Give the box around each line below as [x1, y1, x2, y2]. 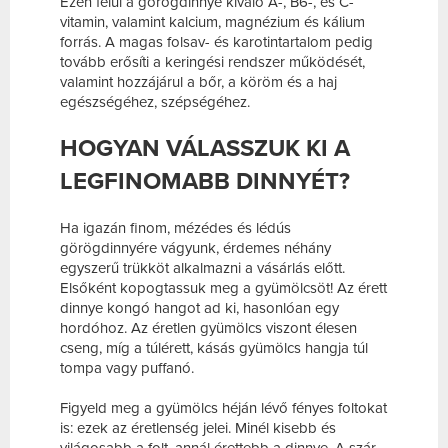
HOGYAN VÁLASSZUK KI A [60, 134, 350, 164]
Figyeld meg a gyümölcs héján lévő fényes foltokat [60, 399, 387, 418]
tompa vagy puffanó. [60, 359, 194, 378]
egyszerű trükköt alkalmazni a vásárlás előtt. [60, 259, 345, 278]
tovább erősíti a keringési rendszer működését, [60, 53, 365, 72]
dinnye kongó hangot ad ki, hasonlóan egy [60, 299, 339, 318]
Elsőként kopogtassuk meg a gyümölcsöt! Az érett [60, 279, 387, 298]
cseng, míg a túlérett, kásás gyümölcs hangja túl [60, 339, 368, 358]
